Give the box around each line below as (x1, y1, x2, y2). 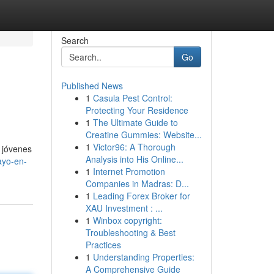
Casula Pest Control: (92, 92, 172, 104)
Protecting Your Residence (85, 104, 188, 116)
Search (61, 34, 89, 46)
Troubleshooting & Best (85, 226, 176, 239)
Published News (61, 80, 123, 92)
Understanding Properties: (92, 251, 194, 263)
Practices (85, 239, 121, 251)
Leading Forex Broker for (92, 190, 190, 202)
